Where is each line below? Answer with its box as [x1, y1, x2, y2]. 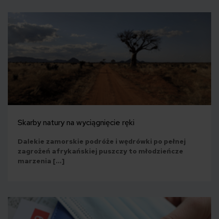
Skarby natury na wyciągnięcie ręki [18, 117, 134, 128]
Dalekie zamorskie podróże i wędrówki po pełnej [18, 137, 186, 146]
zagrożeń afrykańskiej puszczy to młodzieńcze [18, 147, 183, 156]
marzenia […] [18, 156, 65, 166]
